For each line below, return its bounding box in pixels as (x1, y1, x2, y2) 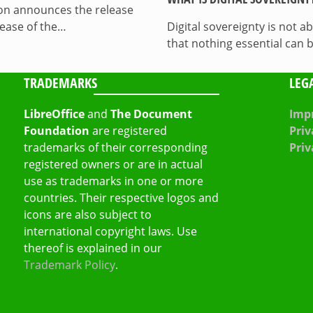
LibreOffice (23, 105, 85, 122)
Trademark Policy (23, 256, 115, 272)
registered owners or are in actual (23, 156, 203, 172)
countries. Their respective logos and (23, 189, 219, 205)
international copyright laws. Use (23, 223, 197, 239)
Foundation (23, 122, 89, 138)
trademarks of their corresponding (23, 139, 208, 155)
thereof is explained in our (23, 240, 162, 256)
